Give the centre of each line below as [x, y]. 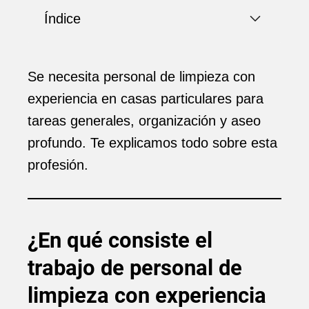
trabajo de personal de [135, 268]
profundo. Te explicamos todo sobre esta [152, 143]
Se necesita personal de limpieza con [141, 77]
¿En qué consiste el [120, 240]
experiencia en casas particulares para [146, 99]
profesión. [58, 165]
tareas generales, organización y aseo [144, 121]
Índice [62, 19]
